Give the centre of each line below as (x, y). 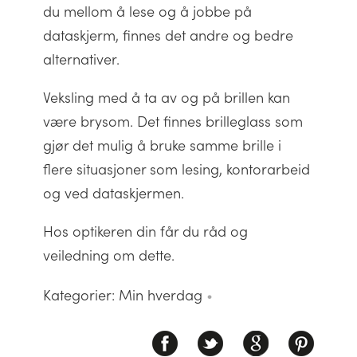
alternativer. (81, 59)
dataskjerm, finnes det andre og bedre (168, 35)
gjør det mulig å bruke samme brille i (162, 145)
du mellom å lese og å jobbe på (147, 11)
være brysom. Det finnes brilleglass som (173, 121)
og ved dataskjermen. (114, 193)
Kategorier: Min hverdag (125, 295)
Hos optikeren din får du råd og (145, 231)
